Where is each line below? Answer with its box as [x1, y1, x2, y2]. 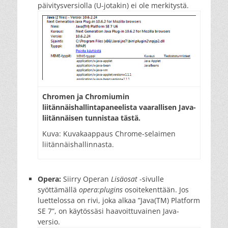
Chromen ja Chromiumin [42, 91, 129, 101]
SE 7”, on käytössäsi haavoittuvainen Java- [38, 206, 179, 216]
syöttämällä [38, 184, 79, 194]
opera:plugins [79, 184, 123, 194]
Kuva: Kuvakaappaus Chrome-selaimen [42, 128, 176, 138]
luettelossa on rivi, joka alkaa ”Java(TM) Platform [38, 195, 200, 205]
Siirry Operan [63, 174, 111, 184]
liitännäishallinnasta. [42, 139, 114, 149]
